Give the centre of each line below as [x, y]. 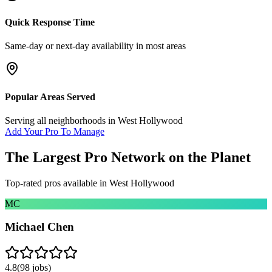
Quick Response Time [50, 22]
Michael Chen [39, 227]
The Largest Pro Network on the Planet [128, 157]
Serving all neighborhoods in [61, 120]
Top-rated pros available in [57, 183]
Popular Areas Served [50, 97]
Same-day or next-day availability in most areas [95, 46]
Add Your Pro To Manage [55, 131]
